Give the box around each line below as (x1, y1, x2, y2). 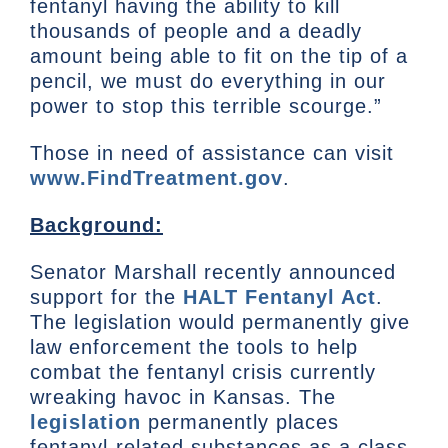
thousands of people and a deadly (30, 20, 362, 43)
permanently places (141, 411, 339, 434)
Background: (30, 214, 163, 237)
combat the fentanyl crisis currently (30, 361, 376, 384)
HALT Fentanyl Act (183, 286, 376, 309)
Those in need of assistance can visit (30, 142, 394, 165)
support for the (30, 286, 183, 309)
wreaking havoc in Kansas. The (30, 386, 336, 409)
